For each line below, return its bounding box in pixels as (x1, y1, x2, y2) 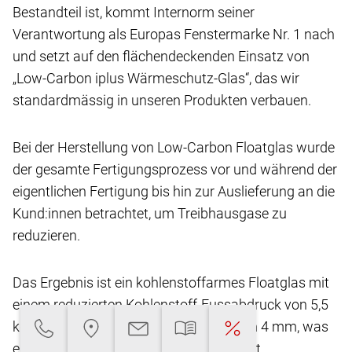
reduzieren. (13, 226, 80, 244)
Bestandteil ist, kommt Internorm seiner (13, 3, 255, 20)
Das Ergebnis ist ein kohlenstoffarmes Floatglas (13, 273, 306, 291)
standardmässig (13, 91, 114, 108)
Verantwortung (13, 25, 105, 42)
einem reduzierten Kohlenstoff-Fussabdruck (13, 295, 281, 313)
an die (298, 182, 335, 200)
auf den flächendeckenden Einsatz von (73, 47, 310, 64)
